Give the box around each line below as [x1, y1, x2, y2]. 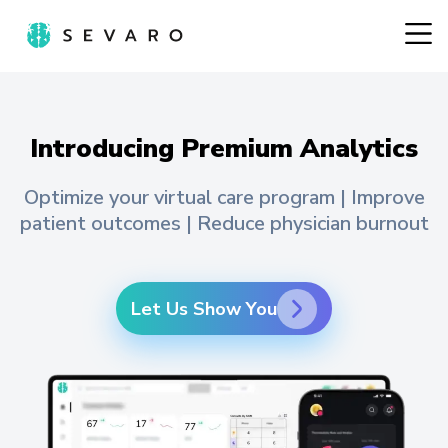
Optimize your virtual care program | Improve [23, 184, 425, 212]
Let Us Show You [131, 297, 277, 322]
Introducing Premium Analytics [30, 131, 418, 167]
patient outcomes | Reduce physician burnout [19, 210, 429, 238]
